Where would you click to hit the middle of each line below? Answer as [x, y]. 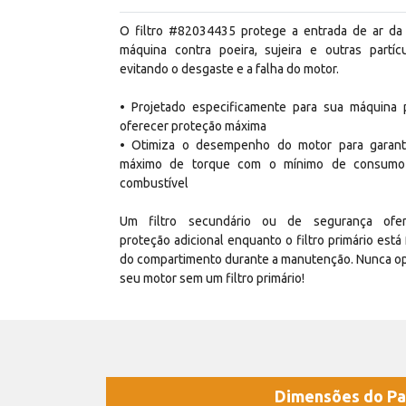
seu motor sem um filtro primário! [212, 278]
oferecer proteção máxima [193, 126]
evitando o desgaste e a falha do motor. [229, 68]
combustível [154, 183]
